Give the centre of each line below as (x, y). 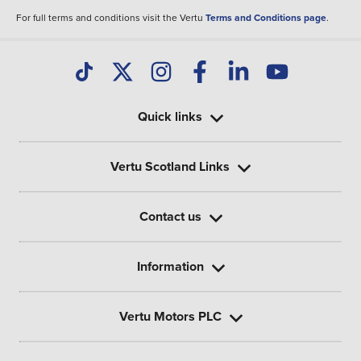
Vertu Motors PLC (170, 317)
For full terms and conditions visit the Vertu (111, 18)
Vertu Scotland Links (170, 167)
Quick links (170, 117)
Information (170, 267)
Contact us (170, 217)
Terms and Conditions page (266, 18)
